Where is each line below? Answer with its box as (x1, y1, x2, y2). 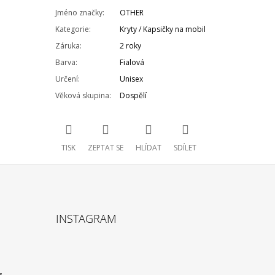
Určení (55, 74, 79, 85)
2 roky (120, 41, 142, 52)
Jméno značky (55, 7, 103, 18)
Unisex (120, 74, 144, 85)
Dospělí (120, 90, 147, 101)
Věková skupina (55, 90, 110, 101)
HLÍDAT (136, 142, 162, 153)
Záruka (55, 41, 80, 52)
